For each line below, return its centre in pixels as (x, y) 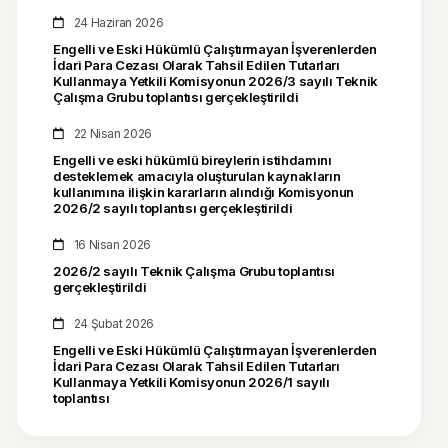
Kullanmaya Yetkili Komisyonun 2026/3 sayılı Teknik (216, 81)
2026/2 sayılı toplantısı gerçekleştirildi (173, 208)
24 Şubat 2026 (113, 323)
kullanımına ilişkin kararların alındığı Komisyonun (203, 192)
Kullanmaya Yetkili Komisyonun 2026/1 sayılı (191, 382)
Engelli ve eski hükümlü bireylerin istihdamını (192, 160)
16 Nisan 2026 (112, 244)
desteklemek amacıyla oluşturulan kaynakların (197, 176)
